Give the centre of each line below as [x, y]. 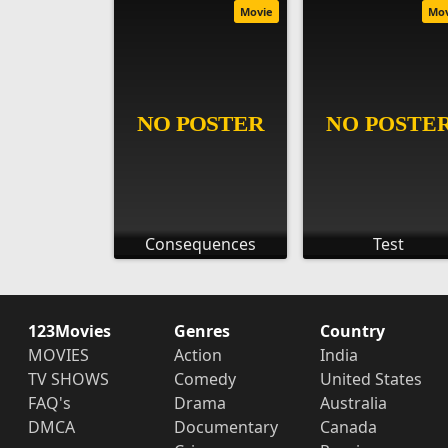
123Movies [69, 330]
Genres [201, 330]
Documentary [225, 426]
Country [352, 330]
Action [197, 354]
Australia [353, 402]
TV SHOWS [68, 378]
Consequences [200, 243]
